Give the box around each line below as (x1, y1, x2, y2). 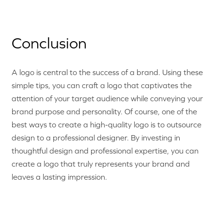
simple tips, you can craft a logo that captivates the (12, 81, 192, 90)
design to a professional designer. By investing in (12, 133, 180, 142)
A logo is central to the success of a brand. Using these (12, 68, 203, 77)
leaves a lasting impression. (12, 172, 107, 182)
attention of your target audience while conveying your (12, 94, 203, 103)
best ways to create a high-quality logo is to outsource (12, 120, 201, 129)
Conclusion (12, 34, 87, 52)
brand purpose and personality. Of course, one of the (12, 107, 197, 116)
